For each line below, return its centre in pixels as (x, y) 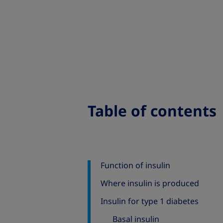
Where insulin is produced (150, 183)
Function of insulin (135, 166)
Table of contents (152, 111)
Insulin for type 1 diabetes (150, 201)
